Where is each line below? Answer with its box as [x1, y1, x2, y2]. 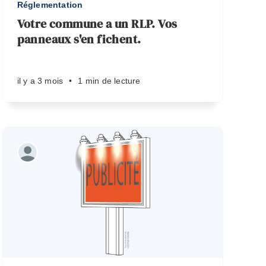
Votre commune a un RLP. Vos [17, 15, 178, 32]
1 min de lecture [78, 76, 141, 85]
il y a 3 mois [17, 76, 64, 85]
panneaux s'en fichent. [17, 31, 141, 47]
